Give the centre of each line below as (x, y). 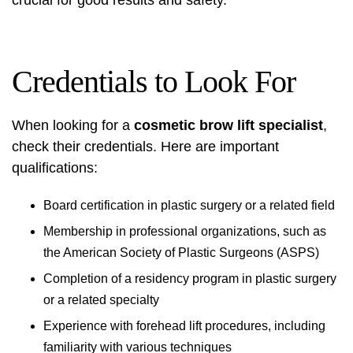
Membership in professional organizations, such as (185, 231)
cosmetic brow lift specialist (229, 125)
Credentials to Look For (154, 82)
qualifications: (55, 168)
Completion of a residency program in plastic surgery (190, 279)
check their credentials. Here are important (145, 147)
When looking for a (73, 125)
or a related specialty (101, 300)
